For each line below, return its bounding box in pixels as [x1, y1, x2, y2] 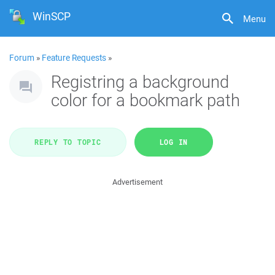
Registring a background [51, 70, 229, 93]
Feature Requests [42, 52, 106, 63]
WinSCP [33, 9, 71, 24]
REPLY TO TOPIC [34, 137, 101, 147]
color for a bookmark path [51, 88, 240, 111]
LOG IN [159, 137, 188, 147]
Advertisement [112, 177, 163, 187]
